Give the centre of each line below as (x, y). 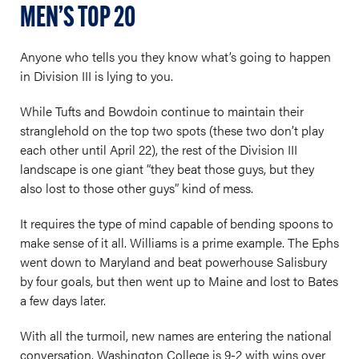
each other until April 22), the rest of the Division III (159, 150)
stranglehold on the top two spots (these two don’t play (172, 131)
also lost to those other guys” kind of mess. (138, 188)
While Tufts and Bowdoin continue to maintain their (162, 111)
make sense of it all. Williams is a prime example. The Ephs (179, 243)
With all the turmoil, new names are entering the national (176, 336)
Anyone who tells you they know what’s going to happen (175, 57)
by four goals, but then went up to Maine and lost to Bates (179, 281)
